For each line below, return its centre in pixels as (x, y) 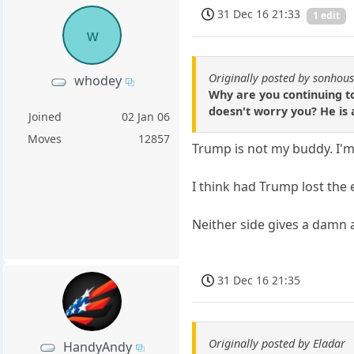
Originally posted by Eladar (277, 344)
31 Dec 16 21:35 (259, 280)
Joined (45, 117)
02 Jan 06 (146, 117)
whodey (98, 81)
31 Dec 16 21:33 (259, 14)
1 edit (327, 16)
